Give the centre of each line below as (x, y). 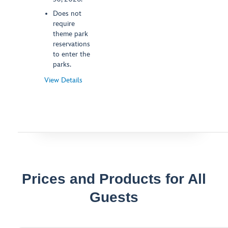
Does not (67, 14)
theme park (70, 34)
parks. (62, 65)
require (64, 24)
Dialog (40, 121)
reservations (72, 44)
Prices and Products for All (114, 179)
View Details (63, 80)
